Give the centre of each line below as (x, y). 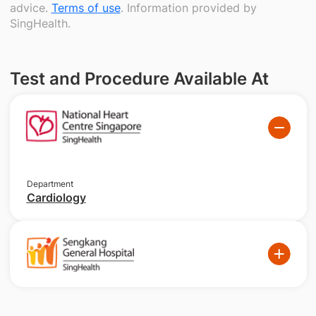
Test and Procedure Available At (139, 79)
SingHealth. (40, 23)
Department (50, 184)
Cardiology (56, 198)
